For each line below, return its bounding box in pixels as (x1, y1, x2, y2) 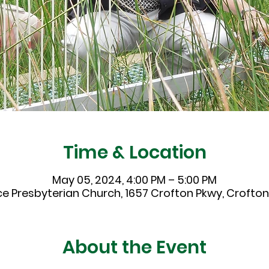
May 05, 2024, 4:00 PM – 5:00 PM (52, 172, 217, 187)
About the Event (62, 234, 207, 260)
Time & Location (62, 139, 207, 165)
